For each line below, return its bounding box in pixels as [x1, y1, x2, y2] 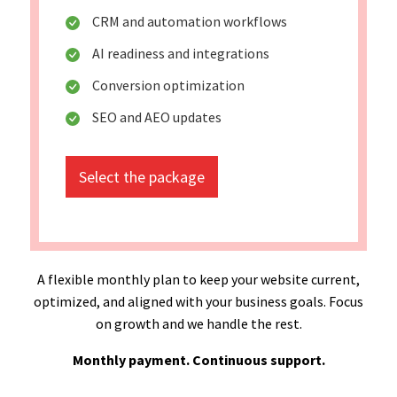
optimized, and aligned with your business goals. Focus [34, 292, 363, 310]
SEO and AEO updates [92, 107, 222, 126]
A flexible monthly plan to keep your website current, [37, 269, 360, 288]
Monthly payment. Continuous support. [72, 350, 325, 369]
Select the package [79, 166, 205, 187]
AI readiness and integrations [92, 43, 269, 62]
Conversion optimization [92, 75, 245, 94]
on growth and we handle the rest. [95, 314, 302, 332]
